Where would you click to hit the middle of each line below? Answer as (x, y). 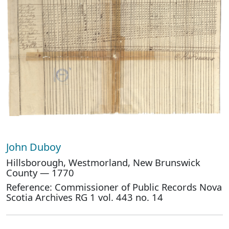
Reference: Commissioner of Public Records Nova (114, 187)
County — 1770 (40, 173)
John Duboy (35, 147)
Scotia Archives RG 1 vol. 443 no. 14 (85, 197)
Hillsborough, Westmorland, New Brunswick (103, 162)
